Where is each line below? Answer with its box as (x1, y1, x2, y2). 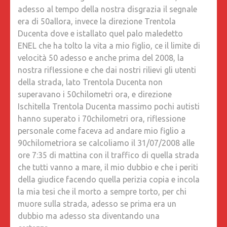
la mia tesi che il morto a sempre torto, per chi (18, 187, 186, 197)
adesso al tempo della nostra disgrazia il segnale (18, 5, 197, 14)
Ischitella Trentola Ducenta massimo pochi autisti (18, 102, 200, 111)
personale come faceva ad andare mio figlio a (18, 126, 185, 136)
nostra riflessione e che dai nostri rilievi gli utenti (18, 65, 196, 75)
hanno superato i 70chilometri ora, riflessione (18, 114, 185, 124)
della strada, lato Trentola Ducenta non (18, 78, 163, 87)
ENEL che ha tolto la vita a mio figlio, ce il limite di (18, 41, 200, 51)
